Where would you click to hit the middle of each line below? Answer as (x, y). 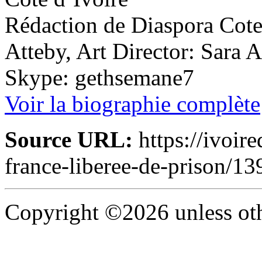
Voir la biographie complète (132, 104)
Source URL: (69, 139)
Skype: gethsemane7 (99, 77)
